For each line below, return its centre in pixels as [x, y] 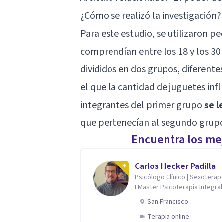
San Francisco [168, 201]
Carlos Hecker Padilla [175, 166]
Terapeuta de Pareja [165, 197]
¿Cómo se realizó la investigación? [151, 16]
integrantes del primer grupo [142, 105]
